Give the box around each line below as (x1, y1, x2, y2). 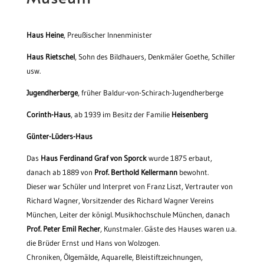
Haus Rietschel (26, 52, 75, 62)
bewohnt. (177, 167, 209, 177)
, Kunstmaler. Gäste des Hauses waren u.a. (100, 224, 236, 234)
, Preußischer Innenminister (63, 30, 152, 40)
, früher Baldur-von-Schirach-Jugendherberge (77, 88, 223, 98)
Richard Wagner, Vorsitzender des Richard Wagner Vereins (26, 196, 214, 206)
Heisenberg (171, 110, 208, 120)
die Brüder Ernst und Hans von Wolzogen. (26, 238, 160, 248)
